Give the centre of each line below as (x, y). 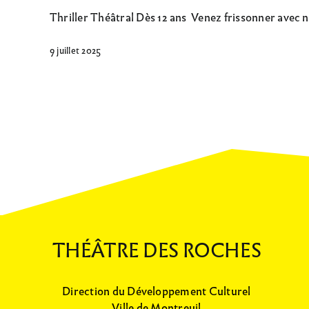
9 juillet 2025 (76, 50)
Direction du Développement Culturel (157, 291)
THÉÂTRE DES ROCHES (157, 250)
